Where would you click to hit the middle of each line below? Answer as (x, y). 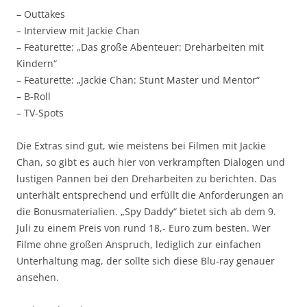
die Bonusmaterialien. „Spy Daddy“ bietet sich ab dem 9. (146, 211)
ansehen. (38, 277)
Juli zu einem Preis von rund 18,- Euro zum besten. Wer (144, 228)
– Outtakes (41, 14)
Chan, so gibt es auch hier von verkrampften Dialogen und (151, 162)
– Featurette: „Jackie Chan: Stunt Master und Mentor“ (138, 79)
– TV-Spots (40, 112)
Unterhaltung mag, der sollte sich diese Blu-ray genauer (146, 260)
